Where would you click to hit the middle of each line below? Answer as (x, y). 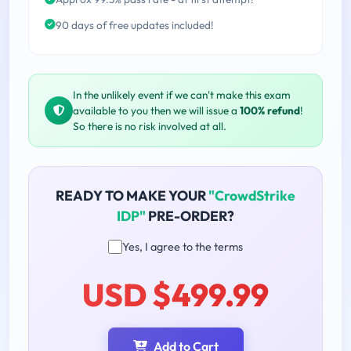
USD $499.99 (175, 294)
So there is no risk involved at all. (150, 126)
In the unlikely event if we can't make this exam (182, 94)
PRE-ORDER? (190, 215)
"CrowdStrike (252, 195)
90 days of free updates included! (135, 25)
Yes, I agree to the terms (183, 246)
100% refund (270, 110)
